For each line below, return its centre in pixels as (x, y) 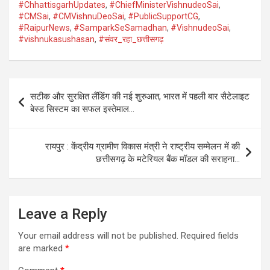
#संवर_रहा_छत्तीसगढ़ (131, 39)
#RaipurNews (44, 27)
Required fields (210, 235)
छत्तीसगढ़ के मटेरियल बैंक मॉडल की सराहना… (168, 159)
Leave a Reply (63, 214)
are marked (42, 248)
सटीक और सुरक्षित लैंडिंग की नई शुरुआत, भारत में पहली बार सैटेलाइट (140, 96)
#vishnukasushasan (56, 39)
